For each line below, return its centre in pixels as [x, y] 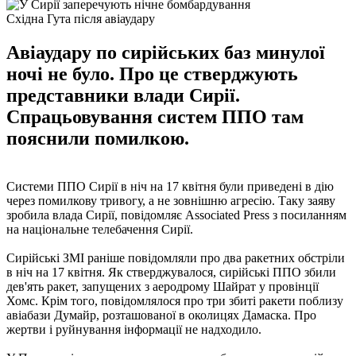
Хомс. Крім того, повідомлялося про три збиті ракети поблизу [175, 300]
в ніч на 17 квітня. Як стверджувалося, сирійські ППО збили [171, 272]
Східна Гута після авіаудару [81, 18]
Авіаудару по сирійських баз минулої [166, 52]
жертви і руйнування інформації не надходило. [134, 329]
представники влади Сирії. [123, 95]
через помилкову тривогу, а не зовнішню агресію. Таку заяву [171, 200]
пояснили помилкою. [98, 138]
